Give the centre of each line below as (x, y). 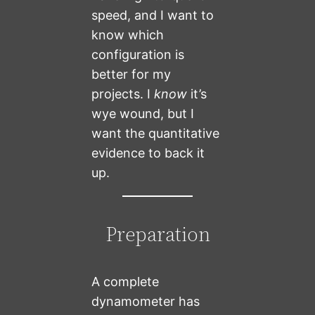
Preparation (157, 234)
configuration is (138, 55)
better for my (131, 75)
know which (128, 35)
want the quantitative (156, 134)
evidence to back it (148, 153)
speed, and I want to (153, 15)
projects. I (123, 94)
